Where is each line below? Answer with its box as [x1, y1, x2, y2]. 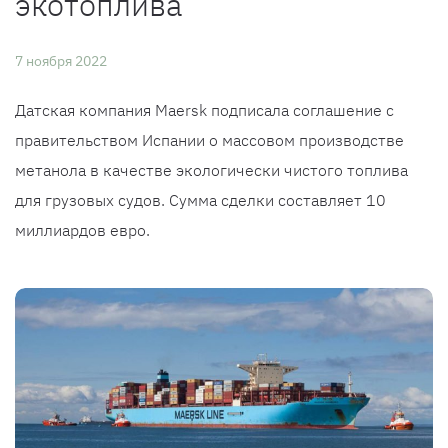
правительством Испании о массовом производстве [15, 130, 404, 150]
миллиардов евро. [15, 220, 150, 240]
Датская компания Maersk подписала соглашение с [15, 100, 394, 120]
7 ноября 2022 [15, 52, 107, 70]
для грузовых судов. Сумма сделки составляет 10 [15, 190, 386, 210]
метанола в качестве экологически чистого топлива [15, 160, 408, 180]
